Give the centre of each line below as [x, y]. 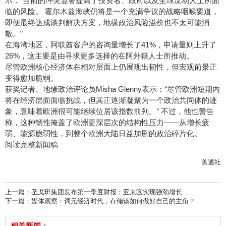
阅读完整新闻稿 [32, 145]
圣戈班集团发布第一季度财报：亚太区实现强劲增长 [107, 192]
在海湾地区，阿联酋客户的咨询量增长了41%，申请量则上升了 [111, 45]
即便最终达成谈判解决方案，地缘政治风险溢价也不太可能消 [107, 23]
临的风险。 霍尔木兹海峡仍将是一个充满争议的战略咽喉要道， [112, 12]
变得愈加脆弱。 [32, 78]
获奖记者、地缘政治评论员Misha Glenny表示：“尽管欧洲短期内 [112, 89]
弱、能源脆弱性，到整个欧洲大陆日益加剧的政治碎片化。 [103, 134]
